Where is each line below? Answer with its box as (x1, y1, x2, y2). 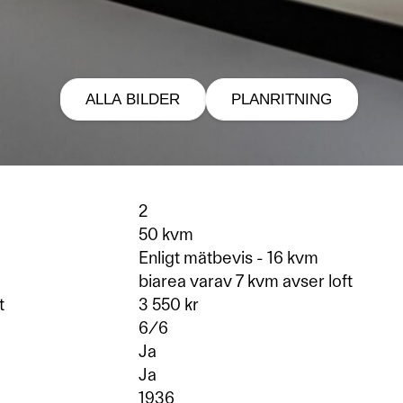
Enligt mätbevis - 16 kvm (138, 247, 318, 268)
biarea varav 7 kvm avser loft (138, 271, 353, 291)
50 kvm (138, 224, 193, 245)
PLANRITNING (231, 90, 333, 108)
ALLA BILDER (85, 90, 181, 108)
